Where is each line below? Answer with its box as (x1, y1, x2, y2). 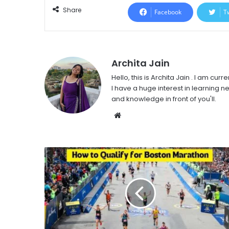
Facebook (154, 7, 181, 16)
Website (121, 109, 153, 120)
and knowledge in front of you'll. (111, 94, 216, 104)
